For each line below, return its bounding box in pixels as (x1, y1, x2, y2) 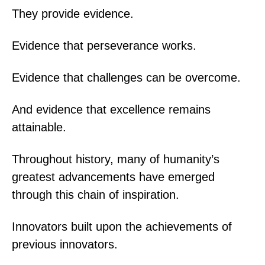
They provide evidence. (12, 7, 134, 20)
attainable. (12, 120, 66, 134)
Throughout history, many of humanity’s (12, 152, 219, 166)
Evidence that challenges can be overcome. (12, 70, 241, 84)
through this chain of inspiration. (12, 188, 179, 201)
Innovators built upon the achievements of (12, 219, 232, 233)
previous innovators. (12, 237, 118, 251)
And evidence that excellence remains (12, 102, 211, 116)
